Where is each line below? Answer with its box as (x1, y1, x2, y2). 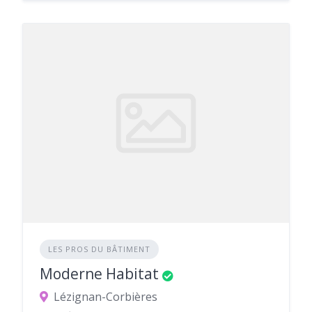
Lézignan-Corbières (54, 289, 157, 305)
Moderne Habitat (40, 264, 159, 284)
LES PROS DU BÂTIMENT (48, 244, 150, 255)
